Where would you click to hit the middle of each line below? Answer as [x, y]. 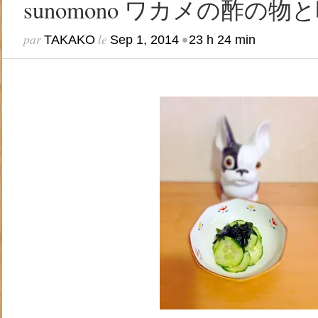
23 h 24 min [222, 40]
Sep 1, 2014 [144, 40]
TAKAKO [69, 40]
